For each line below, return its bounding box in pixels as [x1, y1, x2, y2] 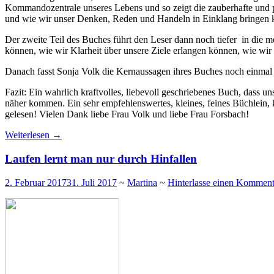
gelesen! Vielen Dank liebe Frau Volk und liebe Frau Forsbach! [5, 109, 249, 120]
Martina [127, 177, 157, 188]
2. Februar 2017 [5, 177, 67, 188]
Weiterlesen [5, 130, 52, 141]
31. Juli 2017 [67, 177, 117, 188]
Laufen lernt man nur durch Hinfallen [5, 152, 197, 166]
